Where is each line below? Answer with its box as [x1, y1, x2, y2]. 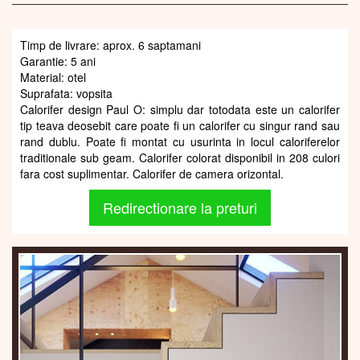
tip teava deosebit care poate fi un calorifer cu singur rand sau [20, 117, 340, 133]
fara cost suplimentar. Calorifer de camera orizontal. [20, 165, 284, 182]
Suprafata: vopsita [20, 84, 112, 101]
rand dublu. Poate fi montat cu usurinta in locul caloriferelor [20, 133, 340, 149]
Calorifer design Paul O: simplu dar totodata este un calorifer [20, 100, 340, 117]
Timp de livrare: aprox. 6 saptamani [20, 36, 201, 53]
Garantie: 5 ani [20, 52, 96, 69]
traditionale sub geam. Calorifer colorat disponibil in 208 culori [20, 149, 340, 166]
